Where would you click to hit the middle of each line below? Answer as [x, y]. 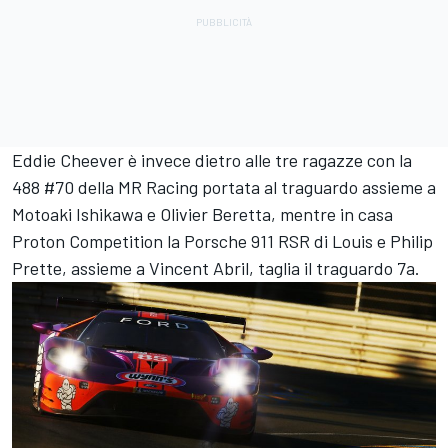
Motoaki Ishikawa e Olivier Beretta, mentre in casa [202, 214]
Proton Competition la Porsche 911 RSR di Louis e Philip [222, 241]
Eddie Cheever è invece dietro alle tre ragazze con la [212, 160]
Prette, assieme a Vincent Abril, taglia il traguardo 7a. [216, 268]
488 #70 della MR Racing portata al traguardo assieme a [224, 187]
